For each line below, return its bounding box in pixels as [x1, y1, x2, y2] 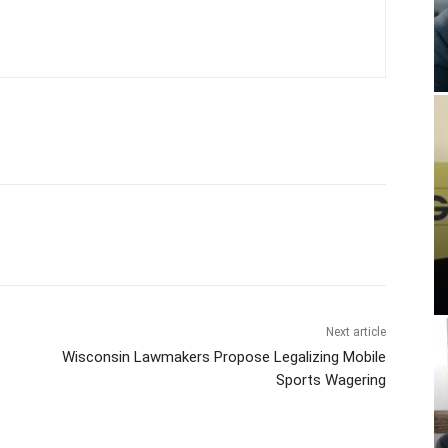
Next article [325, 324, 386, 339]
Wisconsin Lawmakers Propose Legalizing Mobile [61, 347, 386, 366]
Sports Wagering [275, 370, 386, 389]
